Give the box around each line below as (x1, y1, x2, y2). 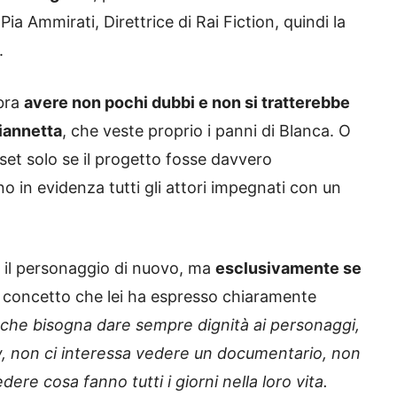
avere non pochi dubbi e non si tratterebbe (24, 93, 350, 113)
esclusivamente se (215, 259, 362, 278)
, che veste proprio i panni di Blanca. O (62, 121, 351, 141)
